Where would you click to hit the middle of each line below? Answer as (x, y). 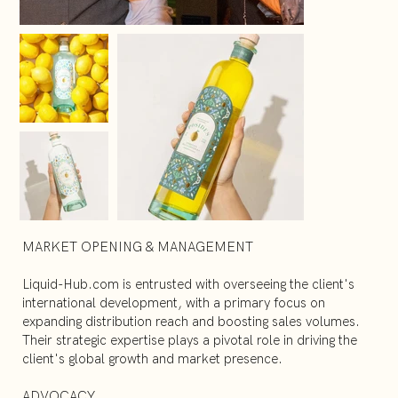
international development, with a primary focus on (173, 302)
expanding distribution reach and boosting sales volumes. (191, 321)
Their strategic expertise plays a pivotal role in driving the (189, 340)
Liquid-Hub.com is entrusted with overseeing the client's (188, 284)
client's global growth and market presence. (152, 358)
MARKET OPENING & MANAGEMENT (137, 247)
